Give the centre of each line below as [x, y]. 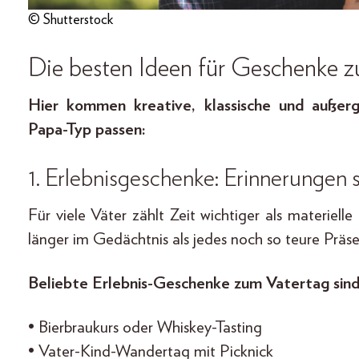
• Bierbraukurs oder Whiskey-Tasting [145, 327]
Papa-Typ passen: [87, 129]
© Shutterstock [71, 20]
